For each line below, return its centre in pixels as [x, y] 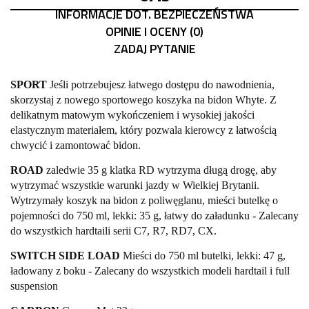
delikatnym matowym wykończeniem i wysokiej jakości [132, 115]
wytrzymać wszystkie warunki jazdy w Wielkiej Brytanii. [135, 185]
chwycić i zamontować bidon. [76, 145]
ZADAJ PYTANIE [154, 49]
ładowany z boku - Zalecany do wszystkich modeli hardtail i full [150, 271]
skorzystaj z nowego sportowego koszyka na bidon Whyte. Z [143, 100]
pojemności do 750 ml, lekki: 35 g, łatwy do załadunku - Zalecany [154, 216]
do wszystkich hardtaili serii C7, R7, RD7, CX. [113, 231]
